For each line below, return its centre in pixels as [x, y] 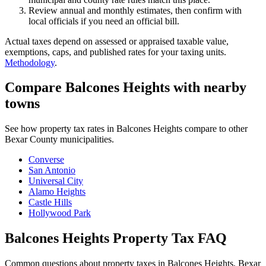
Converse [46, 160]
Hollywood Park [60, 213]
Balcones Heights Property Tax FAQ [116, 238]
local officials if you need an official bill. [104, 21]
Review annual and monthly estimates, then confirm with [135, 10]
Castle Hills [50, 202]
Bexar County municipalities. [59, 140]
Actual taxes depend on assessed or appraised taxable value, [117, 41]
